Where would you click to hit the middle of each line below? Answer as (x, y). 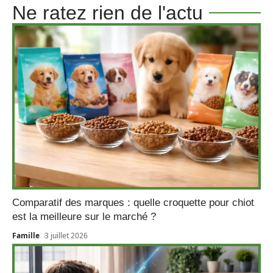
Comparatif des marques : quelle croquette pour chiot (133, 203)
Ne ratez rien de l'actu (108, 12)
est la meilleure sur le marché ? (84, 217)
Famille (26, 236)
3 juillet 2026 (66, 236)
